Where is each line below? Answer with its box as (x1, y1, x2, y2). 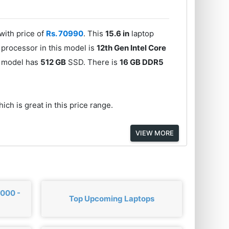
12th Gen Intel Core (97, 43, 167, 53)
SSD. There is (66, 57, 120, 67)
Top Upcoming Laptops (68, 194, 154, 203)
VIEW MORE (135, 129, 174, 137)
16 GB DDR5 (120, 57, 164, 67)
